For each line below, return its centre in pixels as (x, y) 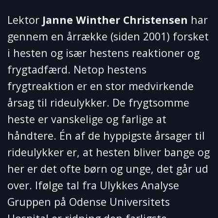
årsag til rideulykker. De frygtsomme (98, 102)
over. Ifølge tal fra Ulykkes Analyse (93, 185)
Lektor (25, 20)
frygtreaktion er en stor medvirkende (100, 86)
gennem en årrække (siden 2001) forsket (108, 36)
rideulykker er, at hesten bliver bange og (109, 152)
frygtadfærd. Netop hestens (77, 69)
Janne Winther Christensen (115, 20)
